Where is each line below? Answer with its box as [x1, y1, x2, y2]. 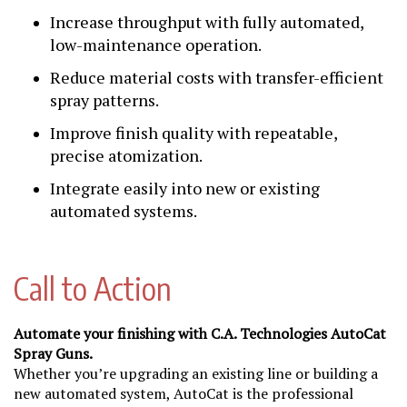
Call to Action [14, 269, 172, 308]
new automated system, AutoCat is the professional [14, 383, 353, 403]
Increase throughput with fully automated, [50, 11, 363, 33]
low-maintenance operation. [50, 34, 262, 55]
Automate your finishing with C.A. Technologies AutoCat [14, 323, 386, 343]
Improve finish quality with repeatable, [50, 122, 337, 144]
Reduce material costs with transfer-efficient [50, 66, 383, 88]
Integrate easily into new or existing [50, 177, 320, 199]
